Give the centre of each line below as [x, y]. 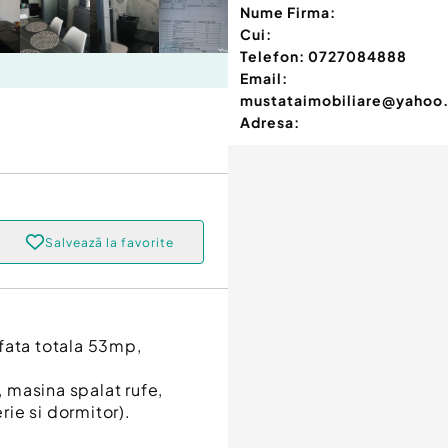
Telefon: [272, 56]
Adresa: [270, 122]
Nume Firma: [288, 12]
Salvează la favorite [109, 242]
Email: [264, 78]
